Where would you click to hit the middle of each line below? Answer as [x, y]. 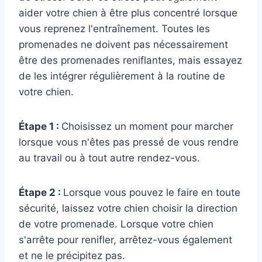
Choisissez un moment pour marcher [147, 127]
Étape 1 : [40, 127]
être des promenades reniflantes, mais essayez [130, 61]
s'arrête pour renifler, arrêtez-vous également [125, 240]
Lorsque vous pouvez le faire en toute [152, 193]
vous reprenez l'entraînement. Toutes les [114, 29]
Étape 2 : [41, 193]
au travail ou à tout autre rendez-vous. [109, 158]
